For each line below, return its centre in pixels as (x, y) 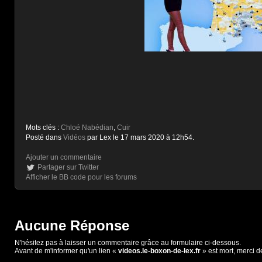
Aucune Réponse (72, 225)
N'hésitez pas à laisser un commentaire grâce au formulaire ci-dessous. (128, 243)
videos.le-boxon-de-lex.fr (159, 251)
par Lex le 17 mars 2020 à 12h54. (140, 137)
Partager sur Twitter (68, 167)
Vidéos (74, 137)
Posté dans (44, 137)
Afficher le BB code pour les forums (81, 177)
